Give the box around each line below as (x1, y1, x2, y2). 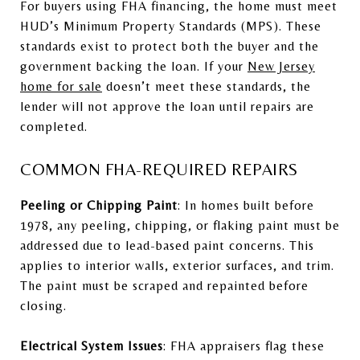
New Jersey (247, 58, 315, 74)
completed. (20, 118, 88, 134)
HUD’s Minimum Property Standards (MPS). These (20, 18, 321, 34)
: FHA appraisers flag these (163, 337, 325, 354)
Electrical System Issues (20, 337, 163, 354)
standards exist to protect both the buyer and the (20, 38, 319, 54)
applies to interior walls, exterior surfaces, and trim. (20, 257, 334, 273)
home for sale (20, 78, 102, 94)
